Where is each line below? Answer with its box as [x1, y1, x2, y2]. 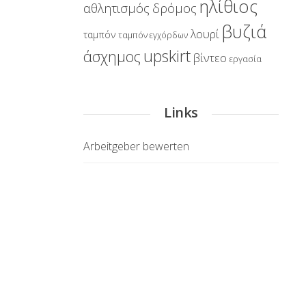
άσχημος [83, 46, 141, 66]
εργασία [229, 53, 262, 65]
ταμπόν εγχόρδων [118, 29, 188, 41]
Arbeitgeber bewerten [83, 139, 189, 154]
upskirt [143, 45, 191, 67]
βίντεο [193, 50, 227, 66]
